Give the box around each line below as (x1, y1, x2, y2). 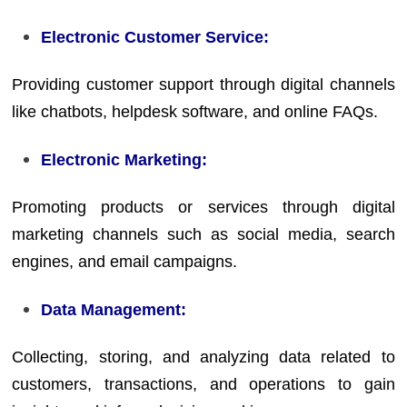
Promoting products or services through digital (12, 198, 395, 216)
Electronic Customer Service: (41, 27, 270, 46)
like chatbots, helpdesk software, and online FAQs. (12, 103, 379, 121)
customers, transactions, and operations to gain (12, 375, 395, 393)
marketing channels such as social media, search (12, 225, 395, 243)
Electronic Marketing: (41, 150, 208, 169)
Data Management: (41, 300, 187, 319)
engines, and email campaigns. (12, 253, 238, 271)
